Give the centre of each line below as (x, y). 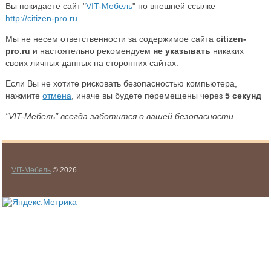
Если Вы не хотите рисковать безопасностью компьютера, (122, 84)
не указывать (182, 51)
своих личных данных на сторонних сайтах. (92, 63)
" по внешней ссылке (174, 6)
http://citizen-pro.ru (42, 18)
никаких (227, 51)
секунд (246, 96)
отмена (57, 96)
